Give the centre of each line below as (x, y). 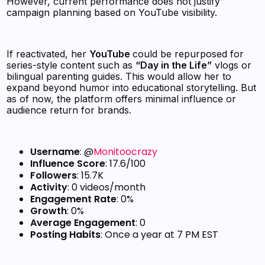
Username (55, 152)
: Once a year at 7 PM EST (160, 235)
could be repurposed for (188, 54)
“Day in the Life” (174, 65)
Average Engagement (83, 223)
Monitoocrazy (126, 152)
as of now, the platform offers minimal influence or (122, 99)
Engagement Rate (74, 199)
